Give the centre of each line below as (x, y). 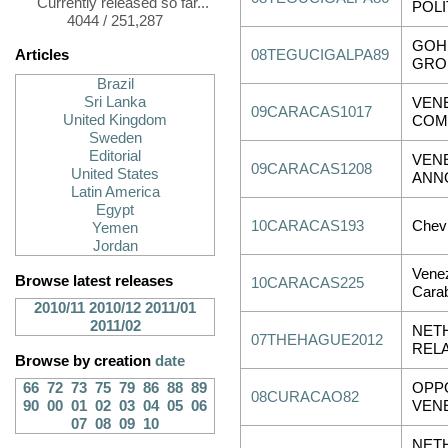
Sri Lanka (115, 102)
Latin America (115, 192)
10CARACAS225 (307, 283)
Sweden (115, 138)
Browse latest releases (94, 281)
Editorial (115, 156)
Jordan (115, 246)
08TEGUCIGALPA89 (320, 55)
